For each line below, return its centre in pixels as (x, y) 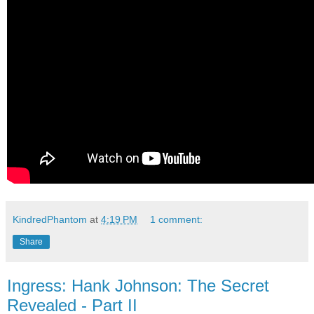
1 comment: (177, 220)
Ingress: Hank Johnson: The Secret (138, 286)
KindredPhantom (50, 220)
